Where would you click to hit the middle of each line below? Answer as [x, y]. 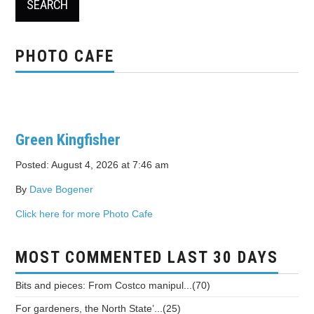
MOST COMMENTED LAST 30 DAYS [147, 258]
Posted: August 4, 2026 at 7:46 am [93, 165]
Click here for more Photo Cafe [84, 214]
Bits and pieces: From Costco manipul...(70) [113, 286]
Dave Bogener [62, 190]
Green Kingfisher [68, 139]
